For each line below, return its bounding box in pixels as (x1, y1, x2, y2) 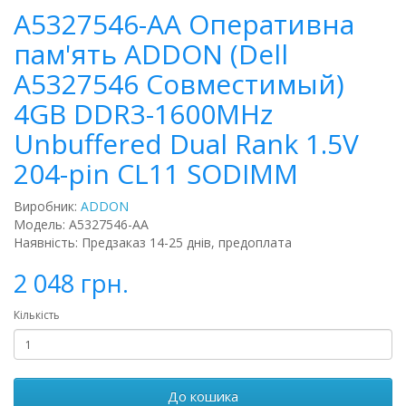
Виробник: (14, 198, 81, 216)
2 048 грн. (14, 266, 129, 301)
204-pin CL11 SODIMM (14, 155, 298, 193)
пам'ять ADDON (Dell (14, 35, 288, 73)
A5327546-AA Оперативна (14, 5, 354, 43)
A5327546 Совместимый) (14, 65, 344, 103)
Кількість (14, 307, 60, 324)
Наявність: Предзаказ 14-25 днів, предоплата (14, 234, 292, 252)
